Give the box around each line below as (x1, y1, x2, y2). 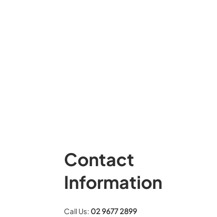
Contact (64, 148, 135, 170)
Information (64, 170, 163, 193)
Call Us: (64, 206, 90, 216)
